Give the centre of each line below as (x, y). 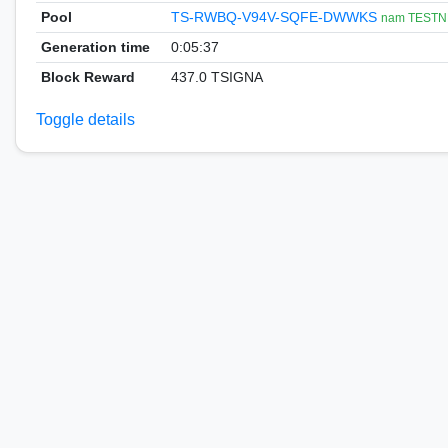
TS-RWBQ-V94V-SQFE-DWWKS (275, 17)
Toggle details (85, 119)
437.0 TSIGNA (216, 77)
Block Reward (87, 77)
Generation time (95, 47)
